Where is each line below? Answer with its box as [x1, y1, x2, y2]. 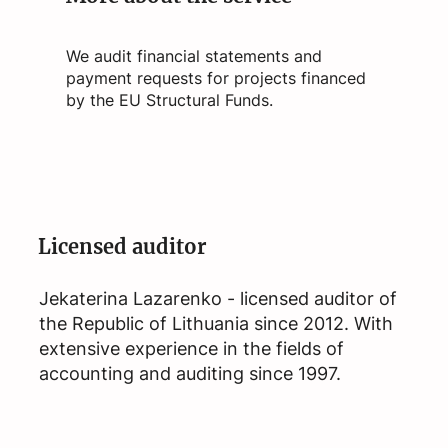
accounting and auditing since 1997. [38, 363, 341, 385]
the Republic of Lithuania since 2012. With [38, 313, 393, 335]
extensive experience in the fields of [38, 338, 344, 360]
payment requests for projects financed [65, 68, 366, 89]
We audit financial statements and [65, 46, 322, 67]
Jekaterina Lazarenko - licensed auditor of [38, 288, 397, 310]
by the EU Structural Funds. [65, 90, 273, 111]
